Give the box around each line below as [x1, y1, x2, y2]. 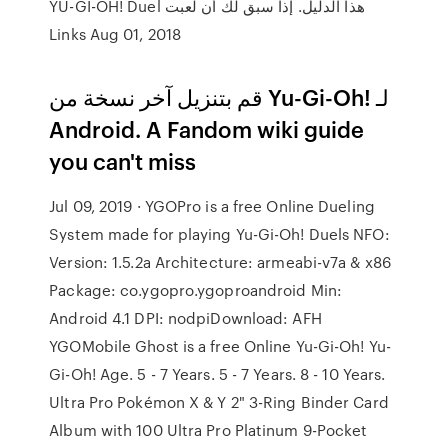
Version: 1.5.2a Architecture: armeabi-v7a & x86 [49, 251, 391, 273]
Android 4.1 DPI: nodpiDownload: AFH [49, 307, 322, 329]
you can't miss [49, 145, 197, 176]
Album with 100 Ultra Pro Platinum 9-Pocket [49, 419, 368, 441]
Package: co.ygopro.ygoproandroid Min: [49, 279, 342, 301]
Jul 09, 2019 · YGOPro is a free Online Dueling [49, 195, 375, 217]
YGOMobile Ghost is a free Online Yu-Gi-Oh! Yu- [49, 335, 391, 357]
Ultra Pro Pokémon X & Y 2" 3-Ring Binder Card [49, 391, 389, 413]
